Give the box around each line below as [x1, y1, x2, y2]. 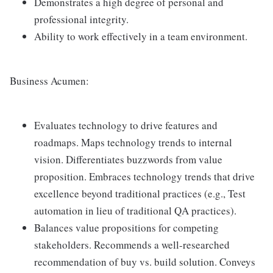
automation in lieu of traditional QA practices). [34, 204, 236, 218]
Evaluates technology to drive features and [34, 118, 218, 132]
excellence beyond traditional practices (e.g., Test [34, 186, 246, 200]
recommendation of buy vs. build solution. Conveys [34, 255, 255, 269]
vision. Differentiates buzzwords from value [34, 152, 222, 166]
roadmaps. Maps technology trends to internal [34, 135, 232, 149]
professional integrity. [34, 12, 129, 26]
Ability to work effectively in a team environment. [34, 29, 247, 43]
